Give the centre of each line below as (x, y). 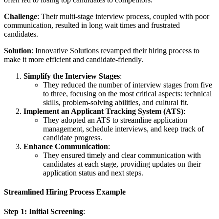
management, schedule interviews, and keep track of (123, 129)
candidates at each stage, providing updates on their (122, 164)
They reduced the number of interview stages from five (128, 85)
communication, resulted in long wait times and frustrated (92, 25)
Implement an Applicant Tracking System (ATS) (103, 111)
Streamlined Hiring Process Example (65, 192)
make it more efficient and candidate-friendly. (74, 60)
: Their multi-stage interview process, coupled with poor (123, 17)
